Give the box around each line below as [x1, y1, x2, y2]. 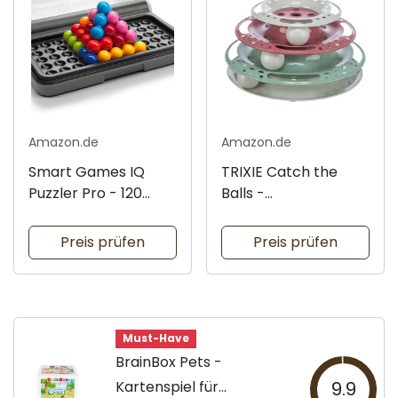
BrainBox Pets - [115, 352, 222, 373]
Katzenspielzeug [221, 204, 335, 226]
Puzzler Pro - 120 [28, 183, 142, 204]
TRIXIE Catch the [221, 162, 338, 183]
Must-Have [122, 330, 189, 346]
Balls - [221, 183, 265, 204]
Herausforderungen [28, 204, 165, 226]
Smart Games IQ [28, 162, 145, 183]
